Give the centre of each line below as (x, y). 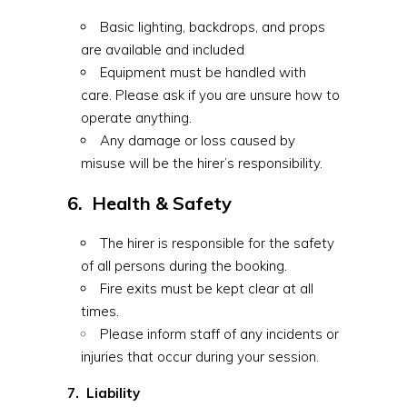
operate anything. (136, 118)
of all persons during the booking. (184, 266)
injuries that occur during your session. (200, 357)
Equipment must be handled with (203, 72)
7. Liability (104, 393)
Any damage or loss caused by (198, 140)
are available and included (164, 50)
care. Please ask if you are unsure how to (210, 95)
